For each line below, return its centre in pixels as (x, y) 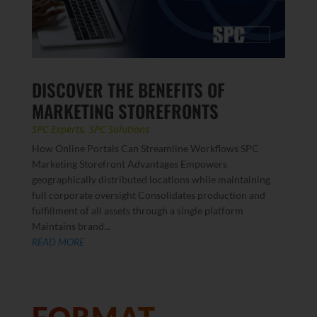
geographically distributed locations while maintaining (151, 180)
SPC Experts (57, 129)
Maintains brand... (71, 226)
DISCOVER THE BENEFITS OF (128, 90)
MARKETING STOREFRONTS (125, 111)
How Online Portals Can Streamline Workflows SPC (145, 149)
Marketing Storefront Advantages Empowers (129, 164)
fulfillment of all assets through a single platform (137, 211)
